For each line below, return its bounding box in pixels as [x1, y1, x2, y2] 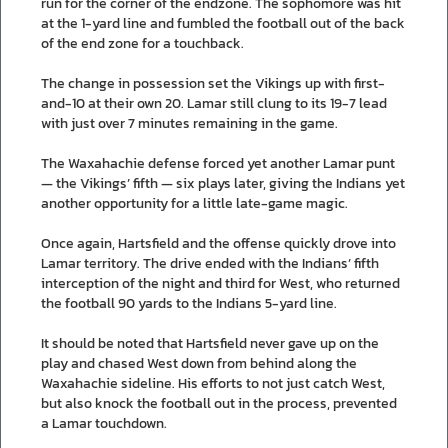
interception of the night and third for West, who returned [41, 272, 400, 294]
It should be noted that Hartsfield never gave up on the [41, 332, 379, 354]
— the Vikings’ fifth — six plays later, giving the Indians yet [41, 172, 405, 194]
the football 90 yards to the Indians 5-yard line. [41, 292, 337, 314]
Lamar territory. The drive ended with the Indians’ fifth [41, 252, 379, 274]
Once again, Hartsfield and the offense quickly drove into [41, 232, 396, 254]
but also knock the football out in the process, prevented [41, 392, 397, 414]
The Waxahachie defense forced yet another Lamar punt [41, 152, 395, 174]
